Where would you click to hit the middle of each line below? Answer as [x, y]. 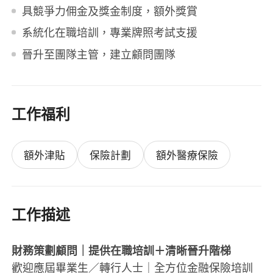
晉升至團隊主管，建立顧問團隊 [98, 54]
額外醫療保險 [187, 155]
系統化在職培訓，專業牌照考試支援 [109, 33]
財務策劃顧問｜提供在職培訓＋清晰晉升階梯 [122, 250]
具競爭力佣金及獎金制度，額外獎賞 [109, 11]
